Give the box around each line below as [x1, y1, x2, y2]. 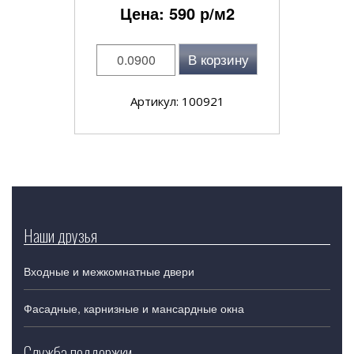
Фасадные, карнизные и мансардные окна [24, 299, 244, 316]
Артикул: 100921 [130, 92, 224, 109]
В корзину [187, 49, 249, 70]
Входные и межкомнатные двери [24, 262, 194, 279]
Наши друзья [24, 222, 97, 247]
